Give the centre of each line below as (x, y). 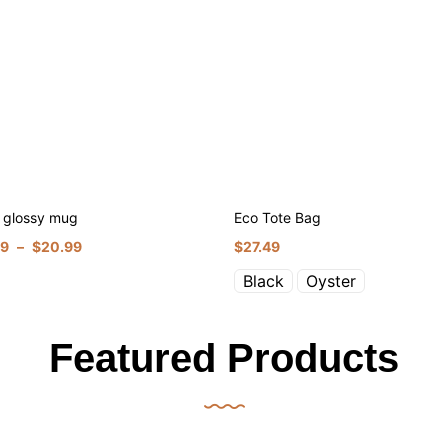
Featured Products (224, 358)
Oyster (331, 281)
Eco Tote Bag (277, 217)
